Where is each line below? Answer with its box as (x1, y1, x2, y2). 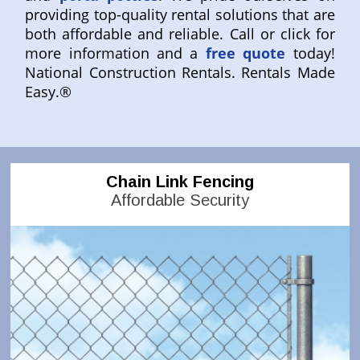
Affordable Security (110, 191, 249, 210)
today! (285, 43, 335, 63)
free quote (205, 43, 286, 63)
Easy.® (25, 82, 72, 102)
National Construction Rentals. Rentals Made (25, 63, 335, 83)
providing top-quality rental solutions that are (25, 5, 335, 25)
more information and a (25, 43, 198, 63)
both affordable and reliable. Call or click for (25, 24, 335, 44)
